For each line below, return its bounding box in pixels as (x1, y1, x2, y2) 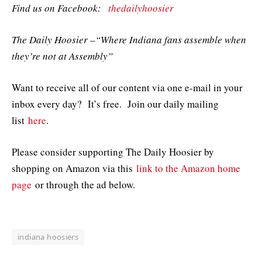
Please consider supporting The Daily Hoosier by (12, 145, 214, 159)
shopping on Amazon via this (12, 161, 136, 175)
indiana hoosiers (18, 232, 79, 243)
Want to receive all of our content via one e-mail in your (12, 80, 243, 94)
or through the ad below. (32, 178, 135, 192)
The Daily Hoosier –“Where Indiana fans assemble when (12, 32, 246, 46)
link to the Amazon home (136, 161, 240, 175)
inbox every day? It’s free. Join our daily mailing (12, 96, 219, 111)
